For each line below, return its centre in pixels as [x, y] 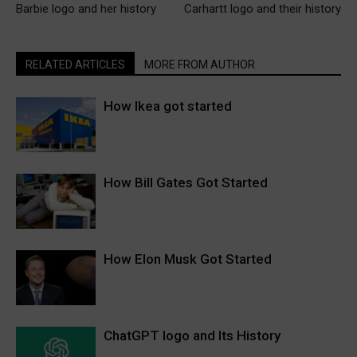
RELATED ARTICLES [75, 65]
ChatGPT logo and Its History [192, 336]
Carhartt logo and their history [263, 9]
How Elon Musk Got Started [188, 259]
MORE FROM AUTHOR [200, 65]
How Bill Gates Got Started [186, 183]
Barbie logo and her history [86, 9]
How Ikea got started [168, 106]
